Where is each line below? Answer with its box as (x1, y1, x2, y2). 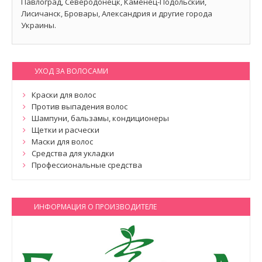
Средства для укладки (32, 148, 114, 158)
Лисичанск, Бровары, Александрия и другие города (21, 8, 212, 19)
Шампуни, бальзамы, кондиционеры (32, 113, 169, 123)
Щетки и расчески (32, 125, 99, 135)
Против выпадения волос (32, 101, 127, 112)
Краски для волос (32, 89, 96, 100)
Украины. (21, 20, 56, 30)
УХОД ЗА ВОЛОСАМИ (35, 66, 108, 76)
